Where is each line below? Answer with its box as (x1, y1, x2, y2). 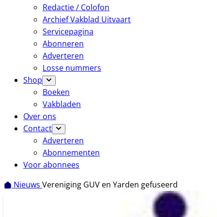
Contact (23, 123, 52, 134)
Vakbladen (43, 99, 81, 109)
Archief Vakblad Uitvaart (43, 14, 131, 25)
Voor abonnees (23, 159, 79, 170)
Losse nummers (43, 62, 101, 73)
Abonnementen (43, 147, 100, 158)
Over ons (23, 111, 56, 122)
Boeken (43, 87, 70, 97)
